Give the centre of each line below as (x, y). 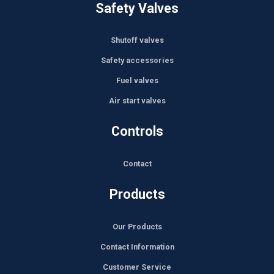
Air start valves (137, 101)
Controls (137, 131)
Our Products (137, 226)
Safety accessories (137, 61)
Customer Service (137, 267)
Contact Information (137, 246)
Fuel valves (137, 81)
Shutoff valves (137, 40)
